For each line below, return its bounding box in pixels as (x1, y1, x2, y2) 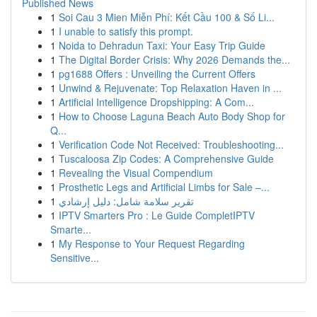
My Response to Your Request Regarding (59, 236, 245, 250)
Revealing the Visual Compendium (59, 166, 213, 180)
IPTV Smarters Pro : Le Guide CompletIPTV (59, 208, 255, 222)
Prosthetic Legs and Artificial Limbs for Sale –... (59, 180, 270, 194)
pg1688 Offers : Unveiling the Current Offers (59, 67, 255, 81)
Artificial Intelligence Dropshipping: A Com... (59, 95, 254, 109)
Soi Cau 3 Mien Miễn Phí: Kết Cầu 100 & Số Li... (59, 10, 275, 24)
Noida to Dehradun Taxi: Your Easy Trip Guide (59, 38, 265, 52)
